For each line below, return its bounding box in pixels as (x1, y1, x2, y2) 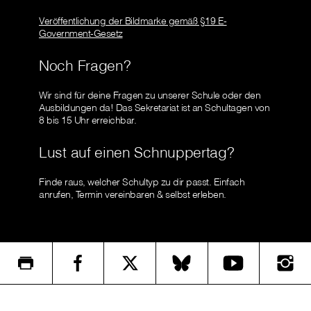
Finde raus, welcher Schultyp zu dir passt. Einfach (39, 176, 244, 189)
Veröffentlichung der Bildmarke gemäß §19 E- (39, 15, 227, 28)
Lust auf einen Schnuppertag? (39, 143, 235, 162)
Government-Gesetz (39, 27, 123, 40)
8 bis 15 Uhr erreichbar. (39, 114, 136, 127)
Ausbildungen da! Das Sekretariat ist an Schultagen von (39, 101, 269, 115)
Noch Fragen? (39, 56, 131, 75)
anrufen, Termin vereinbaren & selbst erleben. (39, 188, 226, 201)
